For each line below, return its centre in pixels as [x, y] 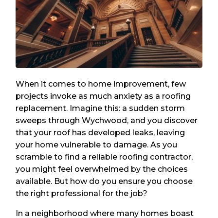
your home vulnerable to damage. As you [97, 145]
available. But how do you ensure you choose [104, 182]
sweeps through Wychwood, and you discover [107, 121]
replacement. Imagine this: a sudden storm [100, 109]
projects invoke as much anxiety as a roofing [103, 96]
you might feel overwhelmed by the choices [102, 169]
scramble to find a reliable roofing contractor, [104, 157]
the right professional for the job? [82, 194]
